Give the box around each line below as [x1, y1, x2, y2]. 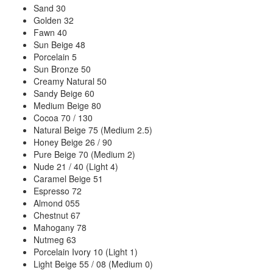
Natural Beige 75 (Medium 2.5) [34, 123, 152, 136]
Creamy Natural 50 [34, 74, 107, 87]
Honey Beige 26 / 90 [34, 135, 112, 148]
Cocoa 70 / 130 [34, 111, 93, 124]
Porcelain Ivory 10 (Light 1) [34, 245, 138, 258]
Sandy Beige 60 [34, 87, 94, 99]
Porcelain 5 [34, 50, 77, 63]
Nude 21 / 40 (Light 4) [34, 160, 118, 172]
